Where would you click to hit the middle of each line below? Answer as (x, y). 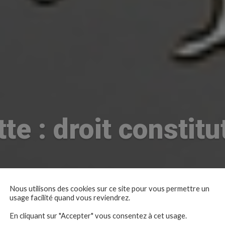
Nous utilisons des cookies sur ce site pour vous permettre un (109, 188)
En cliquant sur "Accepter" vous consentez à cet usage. (98, 215)
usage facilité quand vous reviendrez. (70, 197)
